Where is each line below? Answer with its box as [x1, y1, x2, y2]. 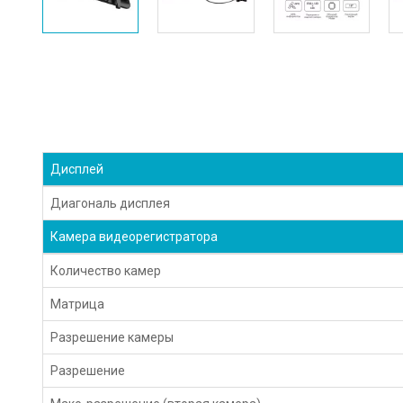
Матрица [50, 296, 105, 311]
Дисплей [50, 161, 104, 176]
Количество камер [50, 263, 162, 278]
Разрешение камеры [50, 329, 175, 345]
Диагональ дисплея [50, 195, 171, 210]
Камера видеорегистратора [50, 228, 219, 244]
